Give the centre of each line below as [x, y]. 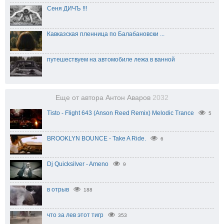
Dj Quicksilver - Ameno [78, 164]
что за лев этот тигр [75, 215]
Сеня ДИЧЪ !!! [67, 9]
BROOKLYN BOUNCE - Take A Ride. [96, 139]
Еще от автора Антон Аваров [104, 98]
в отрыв [58, 190]
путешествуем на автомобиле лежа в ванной [111, 60]
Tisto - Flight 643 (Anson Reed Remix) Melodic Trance [120, 113]
